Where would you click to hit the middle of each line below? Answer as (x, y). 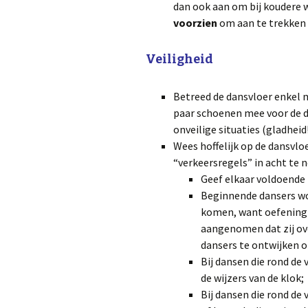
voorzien (195, 22)
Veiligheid (179, 59)
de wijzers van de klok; (252, 277)
